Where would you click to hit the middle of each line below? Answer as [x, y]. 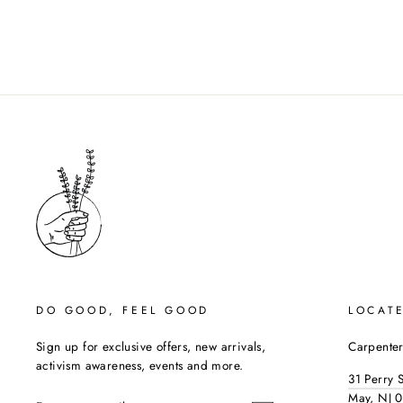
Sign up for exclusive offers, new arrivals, [151, 346]
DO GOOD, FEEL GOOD [123, 310]
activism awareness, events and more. [140, 365]
